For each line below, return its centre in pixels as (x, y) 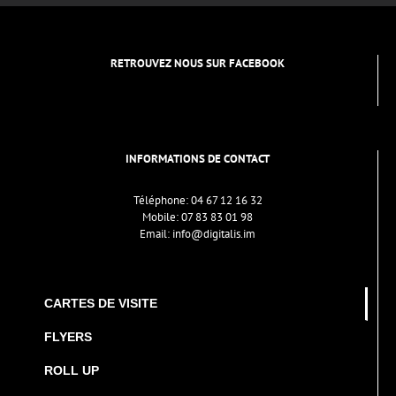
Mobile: (162, 217)
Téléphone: (162, 200)
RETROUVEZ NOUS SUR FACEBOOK (198, 63)
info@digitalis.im (214, 233)
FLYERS (68, 336)
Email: (156, 233)
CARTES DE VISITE (101, 303)
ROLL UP (72, 370)
